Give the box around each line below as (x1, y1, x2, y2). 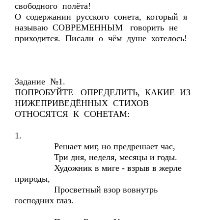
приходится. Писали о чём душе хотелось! (15, 33, 187, 43)
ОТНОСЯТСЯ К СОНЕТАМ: (15, 109, 130, 119)
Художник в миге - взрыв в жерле (15, 163, 182, 173)
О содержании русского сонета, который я (15, 12, 190, 22)
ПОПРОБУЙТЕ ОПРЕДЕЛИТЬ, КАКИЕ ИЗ (15, 87, 193, 97)
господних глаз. (15, 195, 74, 205)
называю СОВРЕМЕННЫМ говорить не (15, 23, 180, 32)
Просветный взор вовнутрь (15, 185, 158, 194)
